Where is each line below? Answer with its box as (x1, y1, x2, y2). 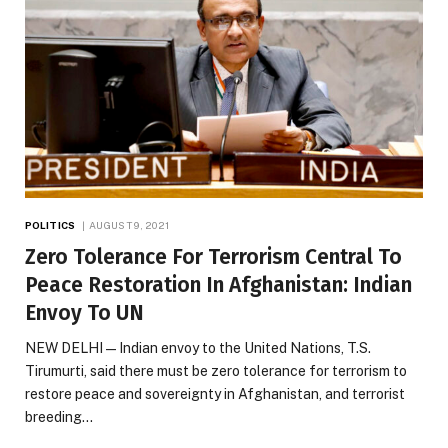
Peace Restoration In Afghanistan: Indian (25, 272, 412, 299)
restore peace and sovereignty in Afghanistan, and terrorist (25, 386, 405, 403)
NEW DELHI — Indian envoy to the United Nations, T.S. (25, 340, 371, 357)
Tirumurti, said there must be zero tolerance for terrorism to (25, 363, 407, 380)
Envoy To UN (25, 300, 144, 327)
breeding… (25, 409, 93, 426)
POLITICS (25, 219, 75, 232)
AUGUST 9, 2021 (89, 219, 170, 232)
